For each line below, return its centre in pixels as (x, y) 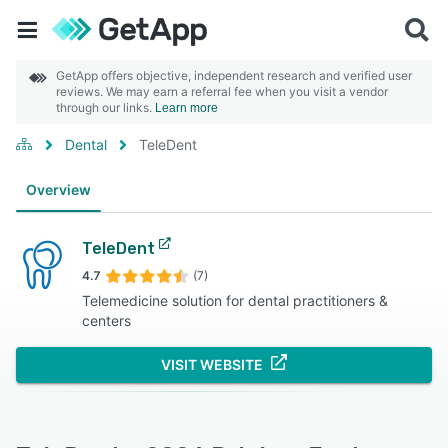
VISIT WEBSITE (212, 364)
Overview (58, 189)
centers (106, 320)
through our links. (105, 107)
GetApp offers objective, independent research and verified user (234, 75)
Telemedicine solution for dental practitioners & (234, 300)
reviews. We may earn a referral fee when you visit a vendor (222, 91)
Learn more (186, 108)
